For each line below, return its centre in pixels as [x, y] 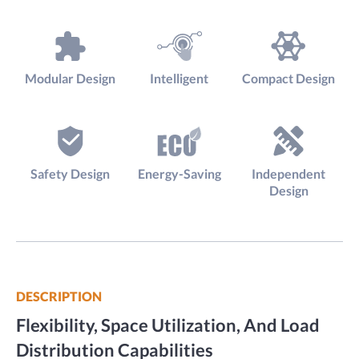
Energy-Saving [179, 173]
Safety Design [71, 173]
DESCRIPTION [58, 296]
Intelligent [179, 79]
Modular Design [71, 79]
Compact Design [289, 79]
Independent [289, 173]
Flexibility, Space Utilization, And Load [167, 325]
